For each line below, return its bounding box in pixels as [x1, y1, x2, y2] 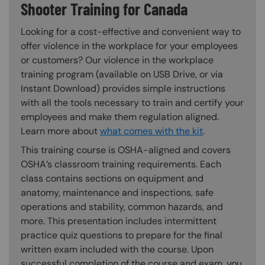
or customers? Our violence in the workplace [21, 53, 214, 66]
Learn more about [21, 124, 100, 137]
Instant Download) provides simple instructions [21, 82, 225, 95]
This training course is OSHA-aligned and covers [21, 143, 231, 156]
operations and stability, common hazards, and [21, 200, 223, 213]
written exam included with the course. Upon [21, 243, 214, 256]
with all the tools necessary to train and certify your [21, 96, 244, 109]
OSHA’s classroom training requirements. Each [21, 157, 221, 170]
